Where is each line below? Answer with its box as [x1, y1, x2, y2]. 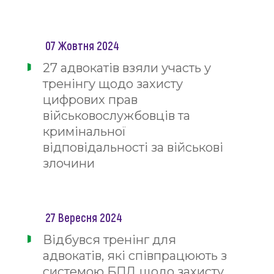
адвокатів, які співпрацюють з [43, 248, 227, 263]
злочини [43, 156, 95, 171]
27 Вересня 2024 [45, 210, 122, 224]
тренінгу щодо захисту [43, 76, 183, 91]
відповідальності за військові [43, 140, 223, 155]
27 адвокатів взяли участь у [43, 61, 211, 75]
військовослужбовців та [43, 108, 190, 123]
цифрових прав [43, 92, 138, 107]
